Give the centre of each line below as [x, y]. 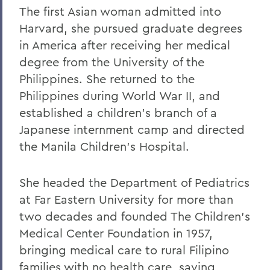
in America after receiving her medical [125, 45]
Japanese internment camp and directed [132, 129]
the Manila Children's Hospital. [104, 146]
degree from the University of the [112, 62]
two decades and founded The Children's [135, 216]
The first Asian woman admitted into [120, 11]
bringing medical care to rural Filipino [124, 250]
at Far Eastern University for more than [126, 199]
